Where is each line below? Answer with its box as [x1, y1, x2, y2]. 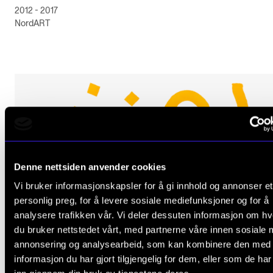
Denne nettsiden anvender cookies [14, 161, 166, 172]
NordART [15, 18, 50, 28]
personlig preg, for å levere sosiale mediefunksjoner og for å [14, 195, 269, 206]
